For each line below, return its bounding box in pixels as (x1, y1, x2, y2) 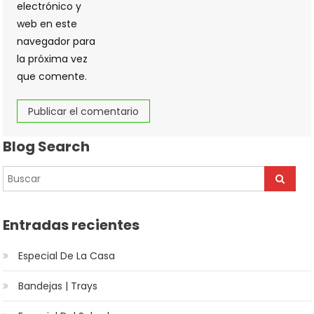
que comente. (17, 69, 88, 84)
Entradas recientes (3, 215, 140, 235)
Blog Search (3, 137, 90, 157)
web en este (17, 17, 78, 32)
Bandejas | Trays (18, 279, 98, 294)
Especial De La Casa (18, 249, 116, 264)
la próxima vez (17, 52, 88, 67)
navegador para (17, 34, 96, 49)
